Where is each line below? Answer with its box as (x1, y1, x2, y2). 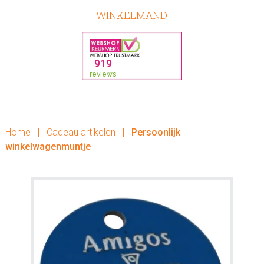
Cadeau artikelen (46, 127, 115, 138)
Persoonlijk (128, 127, 180, 138)
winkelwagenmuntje (5, 141, 91, 152)
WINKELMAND (96, 8, 168, 22)
